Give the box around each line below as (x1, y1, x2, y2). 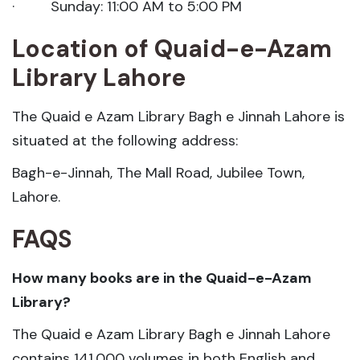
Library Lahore (12, 61, 186, 93)
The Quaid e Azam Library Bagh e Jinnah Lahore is (12, 106, 345, 126)
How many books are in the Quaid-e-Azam (12, 268, 312, 288)
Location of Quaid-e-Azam (12, 32, 332, 64)
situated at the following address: (12, 130, 238, 150)
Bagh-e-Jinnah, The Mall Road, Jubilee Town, (12, 162, 305, 182)
